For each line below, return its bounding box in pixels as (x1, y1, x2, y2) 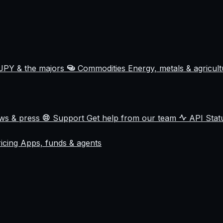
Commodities (78, 63, 128, 73)
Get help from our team (87, 113, 179, 123)
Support (53, 113, 87, 123)
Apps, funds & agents (20, 138, 102, 148)
